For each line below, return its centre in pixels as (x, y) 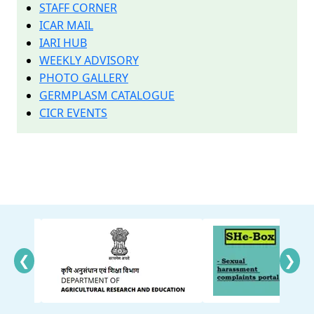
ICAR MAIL (66, 25)
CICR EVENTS (73, 113)
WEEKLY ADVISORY (89, 60)
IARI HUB (63, 43)
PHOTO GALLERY (84, 78)
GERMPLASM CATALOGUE (107, 95)
